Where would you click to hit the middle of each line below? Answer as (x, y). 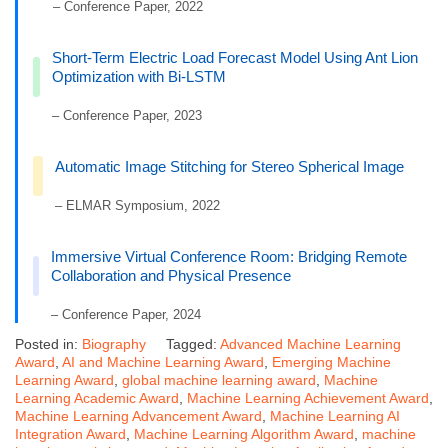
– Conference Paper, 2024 (126, 315)
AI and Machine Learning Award (163, 362)
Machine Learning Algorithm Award (244, 434)
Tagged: (193, 344)
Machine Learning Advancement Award (138, 416)
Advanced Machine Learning (310, 344)
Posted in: (48, 344)
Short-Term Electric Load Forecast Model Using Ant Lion (235, 58)
